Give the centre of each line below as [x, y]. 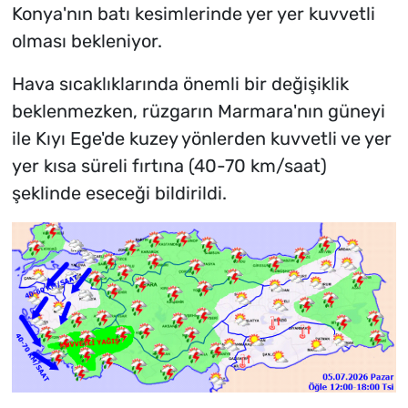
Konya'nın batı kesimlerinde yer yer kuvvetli [193, 14]
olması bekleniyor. [87, 41]
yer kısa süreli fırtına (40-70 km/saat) [169, 166]
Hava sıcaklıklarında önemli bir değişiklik [180, 84]
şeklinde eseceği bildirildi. [119, 194]
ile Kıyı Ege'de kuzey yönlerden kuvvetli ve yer [201, 139]
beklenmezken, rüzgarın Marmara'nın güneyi [198, 112]
